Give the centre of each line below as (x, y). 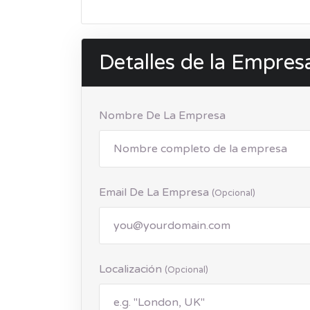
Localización (132, 270)
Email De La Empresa (155, 193)
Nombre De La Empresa (162, 116)
